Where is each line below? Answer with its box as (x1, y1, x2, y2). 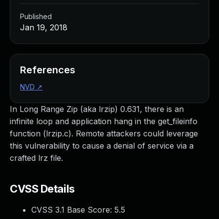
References (20, 64, 75, 76)
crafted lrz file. (10, 153, 63, 163)
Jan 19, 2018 (20, 22, 67, 32)
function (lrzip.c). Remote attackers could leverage (10, 129, 198, 138)
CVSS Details (10, 182, 75, 195)
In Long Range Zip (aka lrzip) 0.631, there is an (10, 104, 184, 114)
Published (20, 12, 52, 21)
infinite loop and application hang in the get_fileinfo (10, 116, 197, 126)
